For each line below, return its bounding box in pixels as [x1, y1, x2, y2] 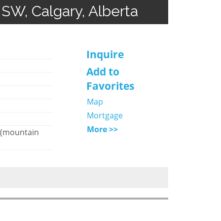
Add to [86, 64, 119, 78]
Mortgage [86, 110, 123, 121]
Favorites [86, 78, 134, 93]
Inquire [86, 47, 124, 61]
